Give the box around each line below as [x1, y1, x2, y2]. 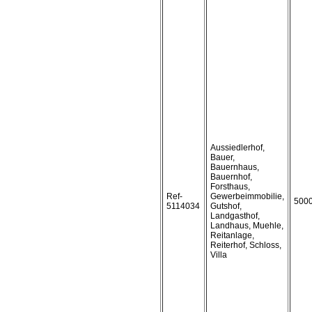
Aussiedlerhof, [210, 143, 265, 153]
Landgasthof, [210, 211, 260, 221]
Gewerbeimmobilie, [210, 192, 284, 201]
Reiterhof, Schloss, [210, 240, 281, 250]
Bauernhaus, [210, 162, 259, 172]
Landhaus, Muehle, [210, 221, 283, 231]
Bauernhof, [210, 172, 252, 182]
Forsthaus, [210, 182, 250, 192]
